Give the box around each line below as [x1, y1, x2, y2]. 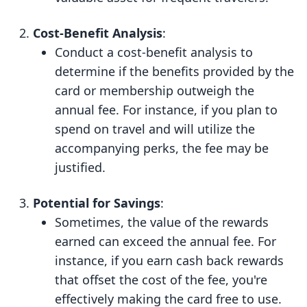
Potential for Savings [33, 195, 160, 212]
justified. [55, 159, 106, 176]
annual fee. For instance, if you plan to [55, 101, 278, 119]
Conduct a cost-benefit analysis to [55, 44, 253, 61]
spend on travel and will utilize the [55, 121, 255, 138]
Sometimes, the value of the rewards [55, 214, 269, 231]
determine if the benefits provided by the [55, 63, 294, 80]
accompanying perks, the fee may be [55, 140, 269, 157]
